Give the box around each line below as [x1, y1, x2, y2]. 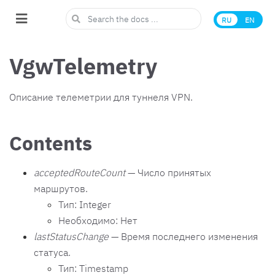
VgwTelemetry [9, 52, 157, 80]
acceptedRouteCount [34, 166, 125, 179]
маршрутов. [34, 182, 88, 195]
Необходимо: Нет [58, 214, 137, 227]
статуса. [34, 246, 71, 258]
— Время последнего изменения [109, 230, 258, 242]
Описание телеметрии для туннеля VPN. [9, 90, 193, 103]
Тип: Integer [58, 198, 111, 211]
